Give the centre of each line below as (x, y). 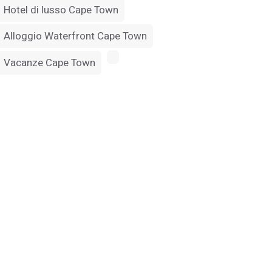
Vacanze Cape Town (49, 63)
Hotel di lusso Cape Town (61, 10)
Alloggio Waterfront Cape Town (75, 36)
